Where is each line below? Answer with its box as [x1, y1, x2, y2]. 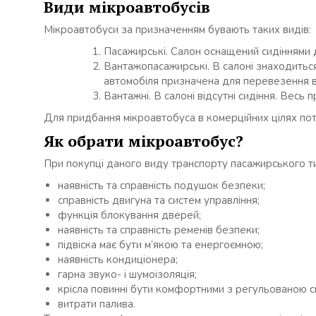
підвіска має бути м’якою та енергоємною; [58, 238, 263, 253]
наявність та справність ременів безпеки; [58, 223, 260, 238]
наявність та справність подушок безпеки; [58, 178, 265, 193]
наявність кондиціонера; [58, 253, 178, 267]
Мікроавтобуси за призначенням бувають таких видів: [44, 23, 311, 37]
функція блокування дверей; [58, 208, 201, 223]
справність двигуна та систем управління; [58, 193, 260, 208]
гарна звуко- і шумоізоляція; [58, 267, 197, 282]
